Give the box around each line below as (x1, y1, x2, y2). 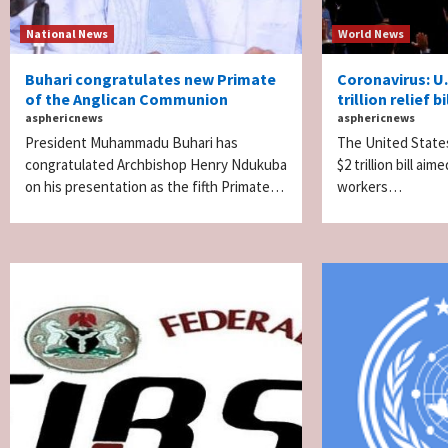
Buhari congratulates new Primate (25, 68, 276, 89)
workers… (337, 176, 403, 196)
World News (338, 25, 405, 41)
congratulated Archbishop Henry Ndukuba (25, 154, 287, 174)
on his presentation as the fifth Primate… (25, 176, 284, 196)
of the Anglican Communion (25, 88, 228, 109)
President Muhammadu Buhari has (25, 132, 238, 152)
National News (26, 25, 108, 41)
